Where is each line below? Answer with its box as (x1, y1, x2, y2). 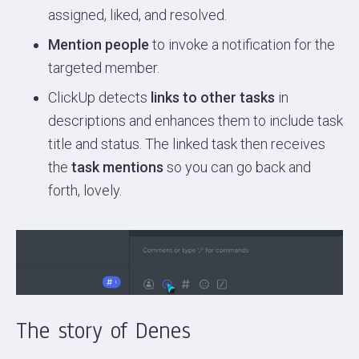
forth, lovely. (48, 181, 122, 199)
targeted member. (48, 58, 159, 76)
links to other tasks (151, 88, 275, 106)
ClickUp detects (48, 88, 151, 106)
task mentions (71, 158, 163, 175)
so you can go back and (163, 158, 311, 175)
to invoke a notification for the (149, 35, 335, 53)
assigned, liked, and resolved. (48, 6, 227, 23)
